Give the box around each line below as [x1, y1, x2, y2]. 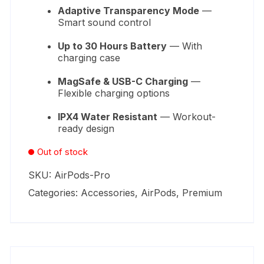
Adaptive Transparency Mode [58, 4, 200, 16]
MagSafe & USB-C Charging [58, 75, 189, 87]
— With [167, 39, 203, 52]
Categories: [28, 186, 81, 199]
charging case [58, 51, 121, 64]
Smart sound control [58, 16, 151, 28]
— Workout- [157, 110, 216, 123]
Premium [182, 186, 223, 199]
